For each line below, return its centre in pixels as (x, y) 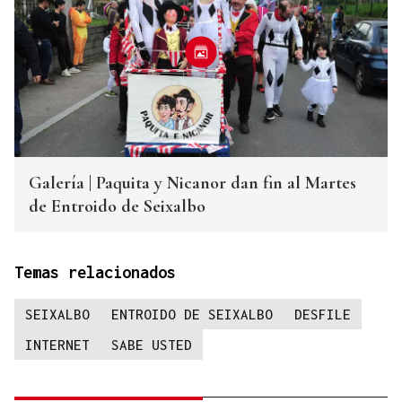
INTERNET (57, 345)
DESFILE (323, 315)
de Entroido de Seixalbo (117, 207)
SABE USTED (152, 345)
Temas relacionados (95, 273)
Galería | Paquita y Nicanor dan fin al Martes (192, 184)
